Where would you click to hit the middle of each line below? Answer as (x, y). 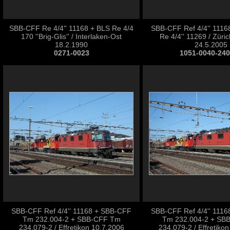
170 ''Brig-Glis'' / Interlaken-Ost (71, 36)
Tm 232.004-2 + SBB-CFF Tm (71, 219)
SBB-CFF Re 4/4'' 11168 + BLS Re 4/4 (71, 28)
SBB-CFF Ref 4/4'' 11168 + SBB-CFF (71, 211)
